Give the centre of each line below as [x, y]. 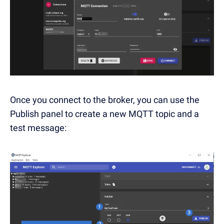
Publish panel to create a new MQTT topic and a [104, 113]
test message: [38, 127]
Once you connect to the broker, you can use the [105, 99]
